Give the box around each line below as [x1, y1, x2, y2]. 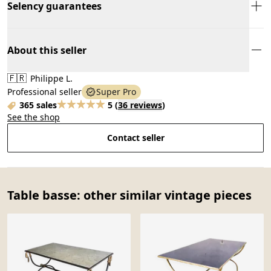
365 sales [19, 99, 57, 111]
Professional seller [7, 85, 82, 97]
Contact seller [106, 131, 165, 143]
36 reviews [118, 99, 162, 111]
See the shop [7, 111, 60, 123]
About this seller [7, 43, 87, 57]
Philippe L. [28, 72, 73, 84]
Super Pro [96, 85, 136, 97]
